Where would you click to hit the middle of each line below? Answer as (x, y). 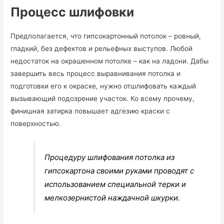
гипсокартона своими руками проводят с (119, 170)
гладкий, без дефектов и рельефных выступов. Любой (102, 48)
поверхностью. (36, 123)
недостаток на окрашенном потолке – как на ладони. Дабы (110, 61)
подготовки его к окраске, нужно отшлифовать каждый (103, 86)
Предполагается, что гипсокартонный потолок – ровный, (106, 36)
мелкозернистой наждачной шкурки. (112, 197)
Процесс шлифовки (72, 12)
